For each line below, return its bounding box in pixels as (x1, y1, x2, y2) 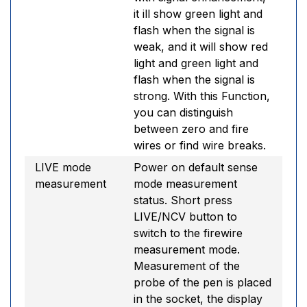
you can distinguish (134, 106, 233, 119)
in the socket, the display (134, 292, 262, 306)
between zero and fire (134, 122, 249, 136)
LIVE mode (35, 160, 91, 174)
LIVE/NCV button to (134, 210, 237, 223)
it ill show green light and (134, 7, 262, 21)
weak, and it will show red (134, 40, 268, 53)
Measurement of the (134, 259, 240, 273)
